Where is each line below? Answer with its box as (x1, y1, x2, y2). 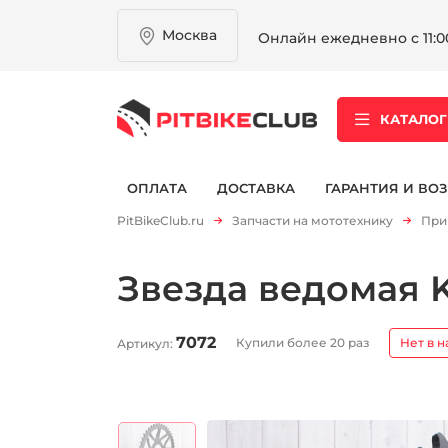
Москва (162, 26, 217, 44)
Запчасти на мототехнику (232, 213, 393, 228)
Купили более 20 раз (235, 334, 370, 350)
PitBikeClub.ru (117, 213, 204, 228)
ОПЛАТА (127, 179, 187, 196)
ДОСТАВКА (217, 179, 295, 196)
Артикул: (117, 335, 176, 351)
